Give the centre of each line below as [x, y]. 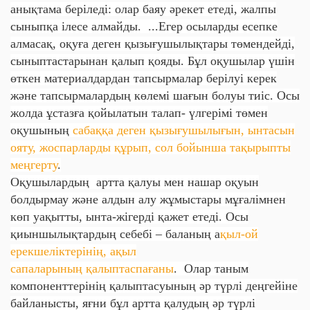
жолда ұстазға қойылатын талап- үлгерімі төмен [139, 113]
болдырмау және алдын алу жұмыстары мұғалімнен [148, 199]
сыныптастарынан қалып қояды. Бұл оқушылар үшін [153, 61]
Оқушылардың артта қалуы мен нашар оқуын [135, 182]
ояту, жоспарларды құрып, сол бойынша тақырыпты [151, 147]
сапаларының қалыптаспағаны [92, 268]
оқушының [42, 130]
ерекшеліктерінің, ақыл [73, 251]
